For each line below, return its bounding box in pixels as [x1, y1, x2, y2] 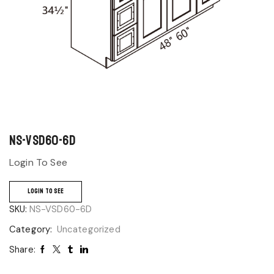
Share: [9, 243, 35, 255]
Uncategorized [56, 223, 120, 235]
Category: [9, 223, 55, 235]
